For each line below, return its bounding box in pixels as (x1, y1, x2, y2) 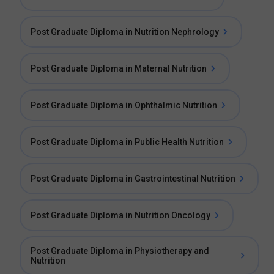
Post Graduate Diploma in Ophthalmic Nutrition (31, 100, 217, 110)
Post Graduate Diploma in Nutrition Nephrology (31, 27, 219, 37)
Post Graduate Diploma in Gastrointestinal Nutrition (31, 174, 235, 183)
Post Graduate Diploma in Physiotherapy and (31, 246, 209, 256)
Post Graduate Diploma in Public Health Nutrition (31, 137, 224, 147)
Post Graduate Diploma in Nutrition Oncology (31, 210, 210, 220)
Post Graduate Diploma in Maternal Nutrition (31, 64, 207, 73)
